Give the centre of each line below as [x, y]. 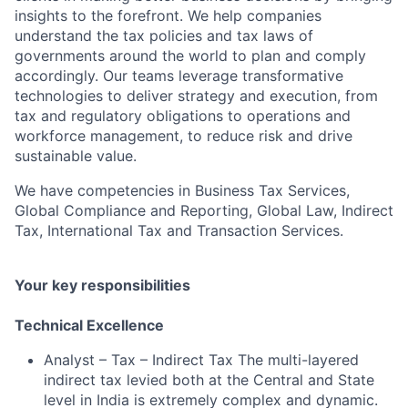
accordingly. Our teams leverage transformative [179, 76]
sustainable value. [76, 156]
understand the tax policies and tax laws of [164, 36]
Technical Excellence [89, 325]
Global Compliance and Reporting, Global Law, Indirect [204, 210]
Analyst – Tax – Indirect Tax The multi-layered [201, 360]
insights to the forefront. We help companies [168, 15]
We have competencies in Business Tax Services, [182, 190]
